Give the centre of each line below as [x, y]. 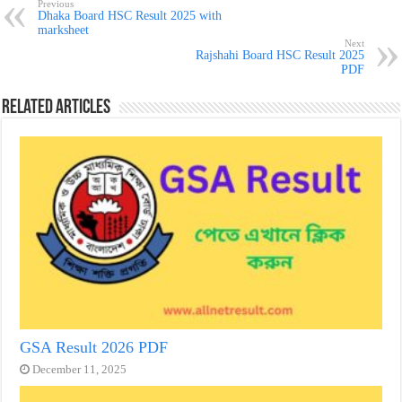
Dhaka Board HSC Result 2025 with [130, 15]
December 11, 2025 [80, 369]
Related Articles [57, 108]
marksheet [64, 30]
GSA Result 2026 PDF [94, 347]
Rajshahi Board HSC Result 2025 [280, 55]
